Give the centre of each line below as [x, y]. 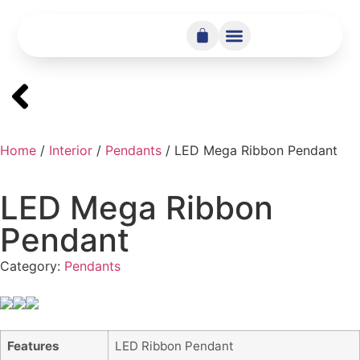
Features [33, 346]
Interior [71, 151]
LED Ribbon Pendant [174, 346]
